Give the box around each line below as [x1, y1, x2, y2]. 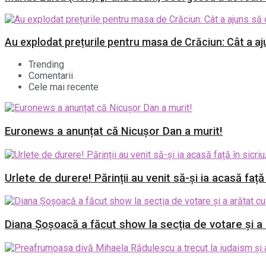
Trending [28, 59, 64, 71]
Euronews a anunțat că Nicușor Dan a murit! [5, 125, 223, 138]
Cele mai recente [28, 81, 99, 93]
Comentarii [28, 70, 73, 82]
